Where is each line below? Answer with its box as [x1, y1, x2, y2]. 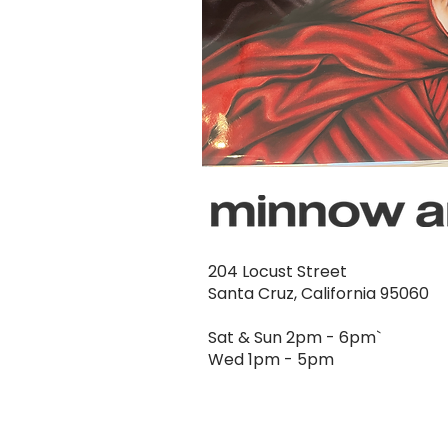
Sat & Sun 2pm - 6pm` [208, 325, 381, 349]
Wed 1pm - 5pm [208, 347, 334, 371]
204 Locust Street [208, 259, 347, 283]
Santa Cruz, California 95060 [208, 281, 429, 305]
